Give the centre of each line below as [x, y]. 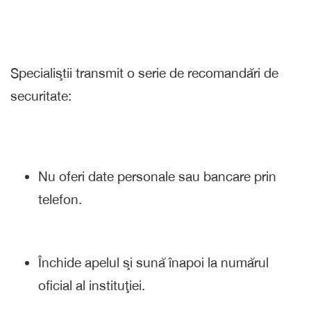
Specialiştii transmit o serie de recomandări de [144, 73]
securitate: [41, 95]
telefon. [60, 199]
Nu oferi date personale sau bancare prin [157, 176]
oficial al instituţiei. [92, 285]
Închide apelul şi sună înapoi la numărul [153, 262]
